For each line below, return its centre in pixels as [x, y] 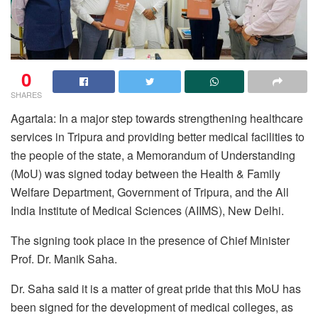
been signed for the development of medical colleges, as [152, 307]
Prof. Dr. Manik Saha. [64, 258]
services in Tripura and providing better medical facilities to [158, 136]
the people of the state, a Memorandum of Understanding [153, 155]
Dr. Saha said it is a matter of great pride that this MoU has [156, 288]
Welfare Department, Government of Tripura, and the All [150, 192]
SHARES [26, 94]
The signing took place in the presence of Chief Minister [150, 240]
